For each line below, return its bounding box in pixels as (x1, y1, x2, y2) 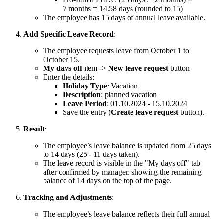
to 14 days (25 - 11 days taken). (43, 150, 140, 159)
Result (23, 125, 44, 133)
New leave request (108, 64, 168, 73)
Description (63, 90, 101, 99)
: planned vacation (101, 90, 157, 99)
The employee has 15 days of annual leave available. (43, 13, 205, 22)
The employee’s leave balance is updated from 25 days (43, 141, 211, 150)
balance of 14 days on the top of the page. (43, 176, 172, 185)
